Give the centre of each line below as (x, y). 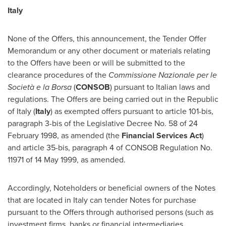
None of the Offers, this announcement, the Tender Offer (107, 39)
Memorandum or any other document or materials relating (109, 51)
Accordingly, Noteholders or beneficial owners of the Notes (111, 188)
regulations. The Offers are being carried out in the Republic (113, 99)
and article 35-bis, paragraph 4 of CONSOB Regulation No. (110, 148)
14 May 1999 (56, 160)
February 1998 (32, 135)
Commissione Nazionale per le (163, 75)
